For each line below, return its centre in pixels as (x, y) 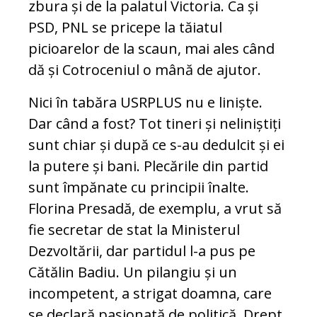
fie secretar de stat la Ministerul (134, 230)
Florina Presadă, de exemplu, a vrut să (155, 209)
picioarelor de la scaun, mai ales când (151, 49)
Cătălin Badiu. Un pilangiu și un (133, 272)
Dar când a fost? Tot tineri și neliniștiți (155, 124)
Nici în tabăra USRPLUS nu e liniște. (145, 103)
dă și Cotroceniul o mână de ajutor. (145, 70)
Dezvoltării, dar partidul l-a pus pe (142, 251)
